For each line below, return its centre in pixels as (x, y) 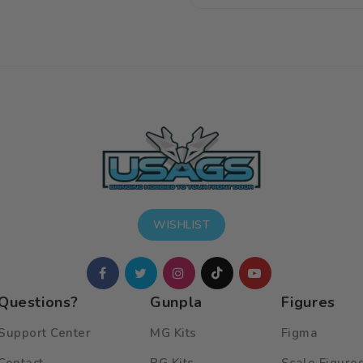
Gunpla (176, 302)
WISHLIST (181, 225)
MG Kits (173, 333)
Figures (308, 302)
